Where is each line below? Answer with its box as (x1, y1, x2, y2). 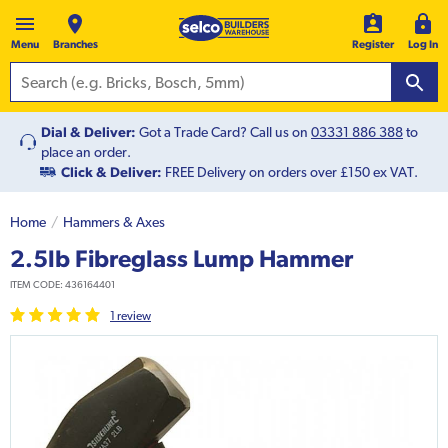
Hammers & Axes (63, 214, 165, 231)
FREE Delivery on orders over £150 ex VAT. (162, 164, 418, 181)
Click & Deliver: (61, 164, 162, 181)
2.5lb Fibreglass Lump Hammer (10, 244, 353, 273)
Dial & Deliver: (41, 124, 136, 141)
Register (352, 38, 394, 51)
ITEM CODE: (10, 279, 65, 291)
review (115, 309, 151, 324)
